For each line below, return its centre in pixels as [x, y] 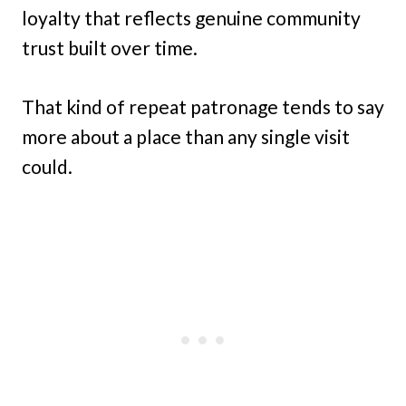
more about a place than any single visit [186, 137]
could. [47, 167]
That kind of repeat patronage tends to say [203, 107]
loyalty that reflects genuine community [191, 18]
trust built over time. [110, 48]
